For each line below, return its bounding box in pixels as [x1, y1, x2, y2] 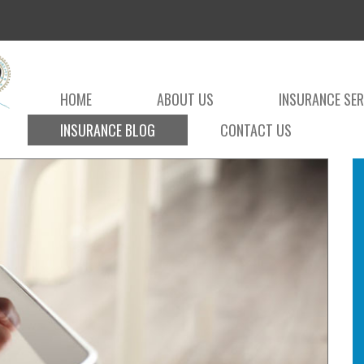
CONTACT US [220, 119, 292, 141]
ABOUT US [157, 89, 214, 110]
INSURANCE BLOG [60, 119, 155, 141]
